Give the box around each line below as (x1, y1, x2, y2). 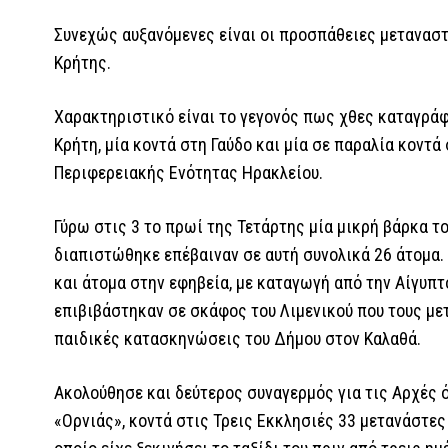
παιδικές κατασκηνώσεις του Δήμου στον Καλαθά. (54, 327, 425, 349)
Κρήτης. (54, 51, 115, 73)
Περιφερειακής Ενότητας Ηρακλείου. (54, 161, 327, 183)
